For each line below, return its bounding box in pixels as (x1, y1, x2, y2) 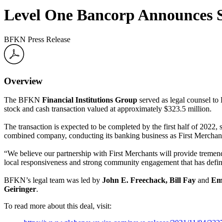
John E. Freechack (102, 176, 166, 185)
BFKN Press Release (4, 35, 70, 44)
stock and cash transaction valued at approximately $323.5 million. (4, 105, 212, 113)
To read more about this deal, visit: (4, 202, 111, 211)
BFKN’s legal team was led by (4, 176, 102, 185)
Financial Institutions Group (42, 96, 137, 105)
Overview (4, 75, 43, 86)
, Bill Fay (166, 176, 198, 185)
